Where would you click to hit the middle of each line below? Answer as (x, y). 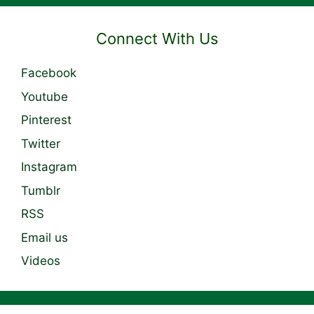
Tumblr (41, 190)
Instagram (49, 167)
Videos (41, 261)
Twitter (41, 143)
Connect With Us (157, 39)
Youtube (45, 96)
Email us (45, 237)
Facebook (49, 73)
